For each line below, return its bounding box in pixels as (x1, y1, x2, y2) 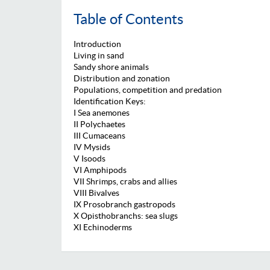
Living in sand (74, 50, 124, 60)
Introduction (74, 39, 121, 49)
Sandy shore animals (74, 61, 149, 72)
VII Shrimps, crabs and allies (74, 176, 177, 186)
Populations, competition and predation (74, 84, 222, 95)
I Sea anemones (74, 107, 130, 118)
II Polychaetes (74, 119, 125, 129)
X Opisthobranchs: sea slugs (74, 210, 178, 221)
